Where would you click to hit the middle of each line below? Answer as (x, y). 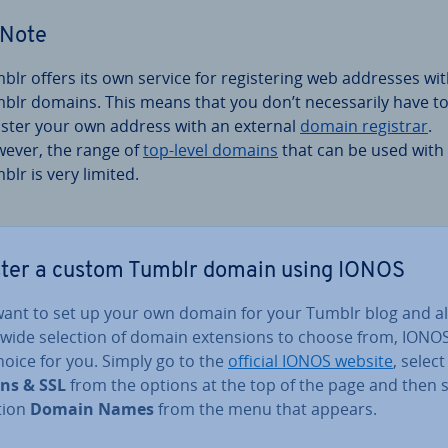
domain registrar (364, 125)
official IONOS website (310, 360)
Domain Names (92, 408)
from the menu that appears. (265, 408)
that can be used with (361, 149)
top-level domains (210, 149)
